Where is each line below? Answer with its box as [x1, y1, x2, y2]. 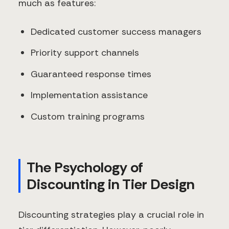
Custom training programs [31, 110, 145, 123]
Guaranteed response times [31, 67, 151, 80]
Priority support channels [31, 47, 139, 59]
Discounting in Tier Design [27, 175, 195, 194]
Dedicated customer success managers [31, 25, 201, 38]
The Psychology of [27, 158, 143, 177]
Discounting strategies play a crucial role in [18, 209, 204, 221]
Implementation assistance [31, 89, 148, 102]
